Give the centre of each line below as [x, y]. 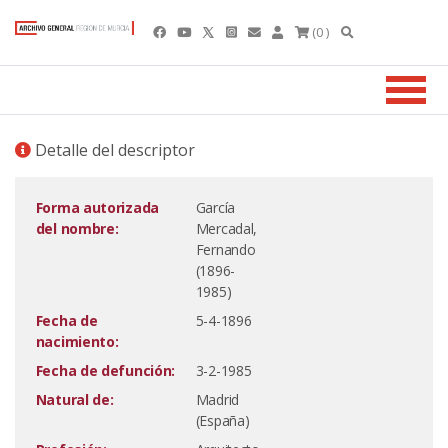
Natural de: [74, 399]
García [215, 207]
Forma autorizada [97, 207]
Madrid [217, 399]
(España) [222, 420]
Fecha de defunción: [105, 370]
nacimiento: [77, 341]
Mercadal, [226, 228]
